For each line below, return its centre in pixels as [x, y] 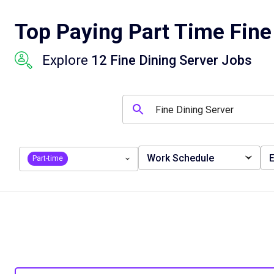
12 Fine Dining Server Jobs [172, 60]
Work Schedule [180, 158]
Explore [67, 60]
